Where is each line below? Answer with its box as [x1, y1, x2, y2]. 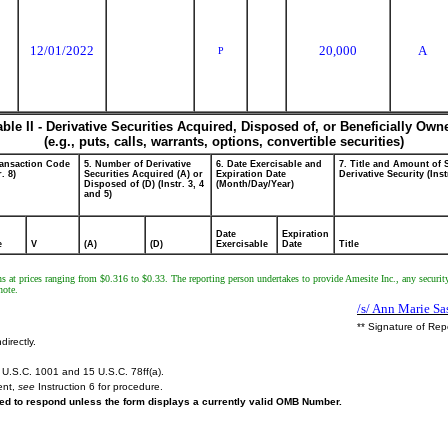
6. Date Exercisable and [216, 159, 322, 169]
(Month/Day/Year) [216, 179, 294, 189]
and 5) [84, 189, 112, 199]
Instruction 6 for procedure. [35, 381, 163, 392]
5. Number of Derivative [84, 159, 191, 169]
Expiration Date [216, 169, 286, 179]
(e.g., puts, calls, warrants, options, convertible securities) [44, 134, 404, 149]
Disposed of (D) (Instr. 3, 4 [84, 179, 204, 189]
